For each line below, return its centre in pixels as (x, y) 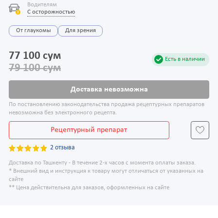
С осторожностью (51, 12)
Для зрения (80, 30)
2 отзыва (63, 148)
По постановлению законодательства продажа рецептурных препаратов (107, 105)
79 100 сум (35, 68)
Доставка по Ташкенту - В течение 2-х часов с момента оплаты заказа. (102, 163)
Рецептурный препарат (89, 130)
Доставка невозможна (109, 89)
